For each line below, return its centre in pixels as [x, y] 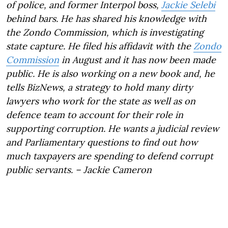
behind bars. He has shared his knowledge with [106, 19]
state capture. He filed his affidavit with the [100, 46]
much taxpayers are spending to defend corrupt [110, 156]
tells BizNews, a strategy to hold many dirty [99, 87]
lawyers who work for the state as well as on [101, 101]
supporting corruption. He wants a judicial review [112, 129]
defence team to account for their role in [95, 115]
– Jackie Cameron [113, 170]
